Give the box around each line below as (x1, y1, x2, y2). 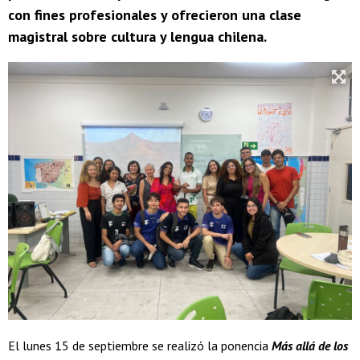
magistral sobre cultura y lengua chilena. (8, 27, 267, 47)
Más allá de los (272, 337, 348, 354)
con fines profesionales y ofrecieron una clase (8, 6, 301, 25)
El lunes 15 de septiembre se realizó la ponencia (8, 337, 272, 354)
